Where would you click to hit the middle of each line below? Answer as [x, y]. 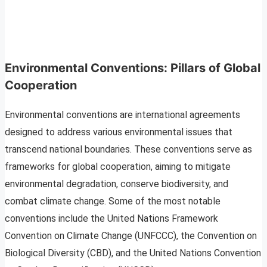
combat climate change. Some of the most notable [113, 201]
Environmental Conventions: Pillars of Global [133, 68]
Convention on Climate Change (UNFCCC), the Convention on [131, 236]
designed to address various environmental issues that [119, 132]
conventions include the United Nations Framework [111, 219]
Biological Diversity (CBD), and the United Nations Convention [133, 253]
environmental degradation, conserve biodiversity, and [117, 184]
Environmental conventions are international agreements [122, 115]
